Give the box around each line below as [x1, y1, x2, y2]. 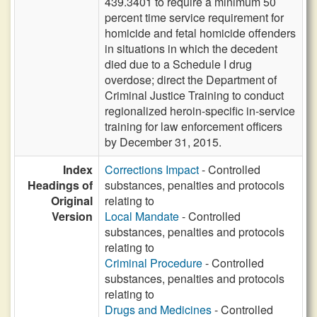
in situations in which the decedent [105, 40, 277, 57]
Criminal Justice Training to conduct [105, 87, 284, 103]
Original [51, 192, 93, 209]
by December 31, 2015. [105, 134, 221, 150]
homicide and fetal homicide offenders [105, 25, 296, 41]
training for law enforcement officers [105, 118, 282, 134]
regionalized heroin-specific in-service [105, 103, 295, 119]
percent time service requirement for [105, 9, 284, 25]
